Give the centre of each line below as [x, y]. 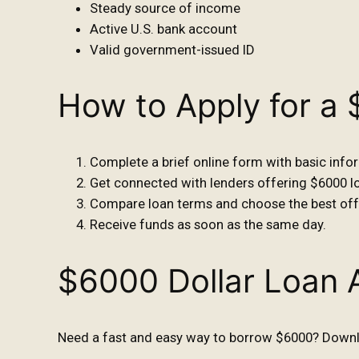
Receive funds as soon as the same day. [208, 225]
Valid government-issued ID [172, 49]
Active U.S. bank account [163, 28]
